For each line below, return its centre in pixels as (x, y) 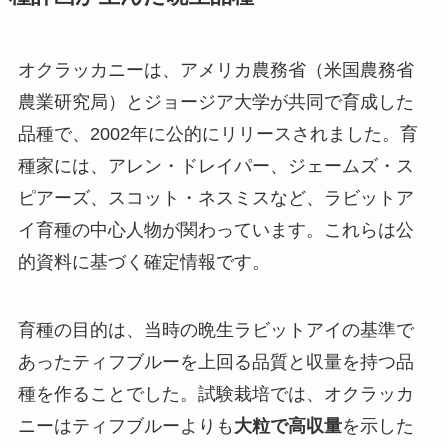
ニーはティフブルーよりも (125, 425)
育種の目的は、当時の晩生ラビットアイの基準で (215, 329)
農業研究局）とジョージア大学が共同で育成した (215, 101)
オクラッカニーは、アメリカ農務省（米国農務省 (215, 69)
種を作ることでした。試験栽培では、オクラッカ (215, 393)
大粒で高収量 (287, 425)
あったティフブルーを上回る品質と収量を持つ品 (215, 361)
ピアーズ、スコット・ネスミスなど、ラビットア (215, 197)
